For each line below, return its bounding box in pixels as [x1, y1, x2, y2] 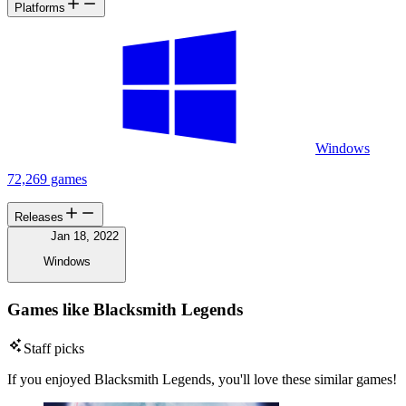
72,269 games [7, 170, 87, 187]
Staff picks [24, 340, 84, 356]
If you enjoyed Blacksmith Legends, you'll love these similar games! [7, 371, 397, 387]
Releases [14, 209, 63, 224]
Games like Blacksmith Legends [7, 300, 243, 320]
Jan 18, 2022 [51, 228, 119, 243]
